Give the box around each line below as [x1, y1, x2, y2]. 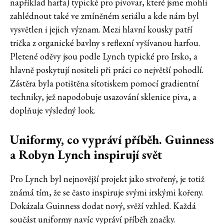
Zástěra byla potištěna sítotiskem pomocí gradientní [10, 77, 199, 89]
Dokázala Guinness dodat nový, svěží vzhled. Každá [10, 200, 196, 212]
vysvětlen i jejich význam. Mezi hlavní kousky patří [10, 23, 192, 35]
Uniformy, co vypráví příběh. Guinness [10, 131, 214, 148]
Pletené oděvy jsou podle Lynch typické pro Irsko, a [10, 50, 197, 62]
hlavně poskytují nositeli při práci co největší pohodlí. [10, 64, 203, 76]
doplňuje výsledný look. [10, 104, 95, 116]
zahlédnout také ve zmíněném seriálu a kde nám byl [10, 10, 199, 22]
